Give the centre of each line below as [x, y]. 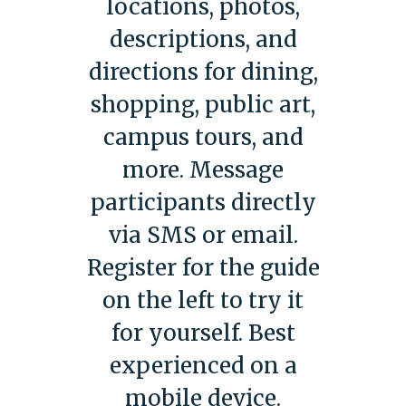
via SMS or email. [203, 236]
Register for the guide [203, 268]
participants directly [203, 203]
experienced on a [203, 366]
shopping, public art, [203, 105]
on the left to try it [203, 301]
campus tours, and [203, 138]
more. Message [203, 170]
